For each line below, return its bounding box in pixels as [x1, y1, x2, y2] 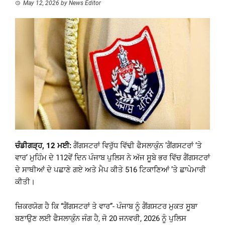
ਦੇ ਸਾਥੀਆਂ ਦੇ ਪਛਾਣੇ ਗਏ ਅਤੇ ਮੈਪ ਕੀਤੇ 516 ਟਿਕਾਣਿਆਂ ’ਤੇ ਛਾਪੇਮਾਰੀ [15, 165, 206, 174]
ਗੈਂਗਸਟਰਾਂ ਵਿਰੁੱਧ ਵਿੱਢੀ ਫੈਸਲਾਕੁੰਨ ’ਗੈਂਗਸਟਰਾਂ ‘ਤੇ [71, 141, 202, 150]
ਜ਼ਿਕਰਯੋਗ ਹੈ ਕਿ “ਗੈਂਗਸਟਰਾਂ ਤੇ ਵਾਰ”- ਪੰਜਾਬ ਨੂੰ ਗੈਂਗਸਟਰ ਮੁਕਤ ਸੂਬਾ [15, 201, 197, 211]
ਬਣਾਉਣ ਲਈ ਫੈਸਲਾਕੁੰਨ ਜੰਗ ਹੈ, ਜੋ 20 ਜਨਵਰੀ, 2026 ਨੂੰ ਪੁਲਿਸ [15, 213, 186, 223]
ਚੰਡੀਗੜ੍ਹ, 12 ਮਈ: [15, 141, 71, 150]
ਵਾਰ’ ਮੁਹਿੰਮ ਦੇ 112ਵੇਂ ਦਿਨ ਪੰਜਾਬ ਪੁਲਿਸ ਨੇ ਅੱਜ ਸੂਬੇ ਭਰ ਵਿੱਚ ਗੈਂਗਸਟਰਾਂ [15, 153, 210, 162]
